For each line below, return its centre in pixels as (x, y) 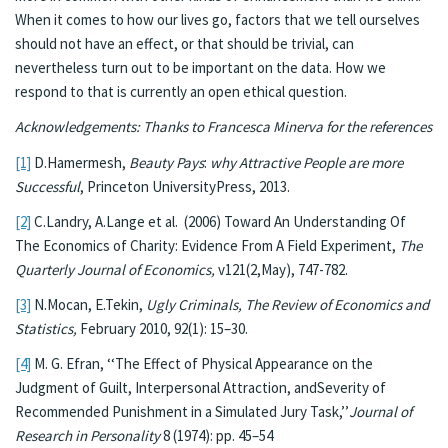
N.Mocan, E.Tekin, (88, 304)
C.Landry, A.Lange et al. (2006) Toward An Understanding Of (218, 221)
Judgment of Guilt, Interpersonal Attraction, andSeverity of (200, 388)
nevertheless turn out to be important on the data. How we (200, 67)
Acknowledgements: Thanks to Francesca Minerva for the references (223, 127)
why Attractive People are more (306, 162)
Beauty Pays (166, 162)
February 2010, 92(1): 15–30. (164, 328)
